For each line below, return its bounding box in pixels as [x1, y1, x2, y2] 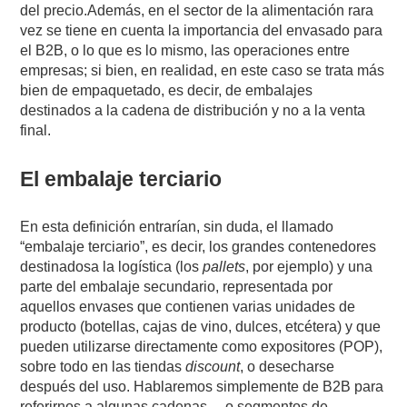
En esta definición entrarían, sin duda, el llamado [20, 218, 334, 234]
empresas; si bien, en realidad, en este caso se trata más [20, 62, 385, 78]
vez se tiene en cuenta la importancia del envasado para [20, 22, 383, 38]
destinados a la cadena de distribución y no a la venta [20, 102, 366, 118]
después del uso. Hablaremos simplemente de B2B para [20, 378, 384, 394]
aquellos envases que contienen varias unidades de [20, 298, 356, 314]
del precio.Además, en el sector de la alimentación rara [20, 2, 374, 18]
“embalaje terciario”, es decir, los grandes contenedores [20, 238, 377, 254]
